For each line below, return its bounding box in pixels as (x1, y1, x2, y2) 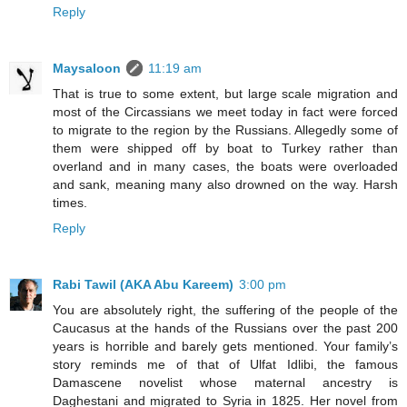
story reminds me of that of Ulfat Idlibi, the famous (53, 357, 398, 372)
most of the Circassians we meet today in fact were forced (53, 104, 398, 120)
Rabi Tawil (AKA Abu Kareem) (53, 277, 233, 293)
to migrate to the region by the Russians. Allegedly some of (53, 123, 398, 138)
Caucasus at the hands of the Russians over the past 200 (53, 321, 398, 336)
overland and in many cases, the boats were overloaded (53, 159, 398, 174)
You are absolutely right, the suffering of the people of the (53, 303, 398, 318)
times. (53, 195, 87, 211)
